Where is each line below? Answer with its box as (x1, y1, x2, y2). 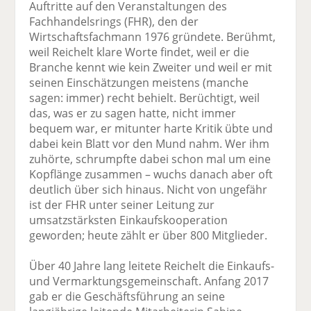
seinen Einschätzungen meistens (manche (29, 74, 249, 90)
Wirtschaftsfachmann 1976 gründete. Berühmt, (29, 28, 276, 44)
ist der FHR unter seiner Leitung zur (29, 196, 215, 212)
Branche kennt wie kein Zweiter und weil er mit (29, 59, 273, 75)
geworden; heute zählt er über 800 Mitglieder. (29, 227, 268, 243)
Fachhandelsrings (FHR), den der (29, 13, 199, 29)
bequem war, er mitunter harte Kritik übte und (29, 120, 274, 136)
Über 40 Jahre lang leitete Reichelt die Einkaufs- (29, 258, 275, 274)
